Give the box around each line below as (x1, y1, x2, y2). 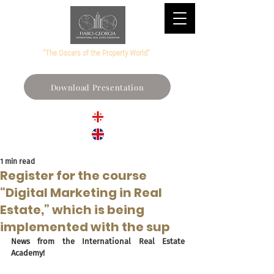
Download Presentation (50, 81, 144, 92)
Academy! (11, 248, 45, 257)
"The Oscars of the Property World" (42, 48, 152, 57)
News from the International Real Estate (11, 237, 185, 246)
